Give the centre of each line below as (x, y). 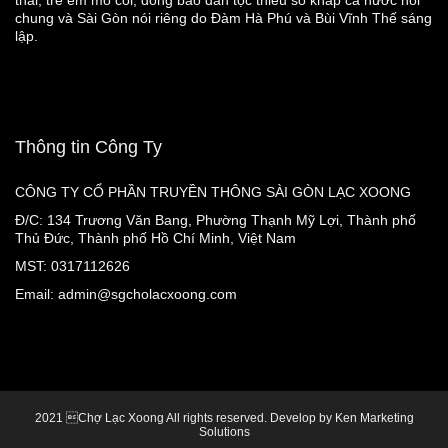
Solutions (224, 432)
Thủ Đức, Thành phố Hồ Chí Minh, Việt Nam (155, 238)
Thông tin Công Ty (88, 147)
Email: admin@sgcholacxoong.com (126, 294)
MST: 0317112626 (72, 266)
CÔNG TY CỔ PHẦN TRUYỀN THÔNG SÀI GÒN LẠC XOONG (213, 192)
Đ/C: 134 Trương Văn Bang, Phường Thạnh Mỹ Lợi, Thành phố (215, 220)
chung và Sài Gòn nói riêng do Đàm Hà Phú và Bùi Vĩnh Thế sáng (223, 18)
